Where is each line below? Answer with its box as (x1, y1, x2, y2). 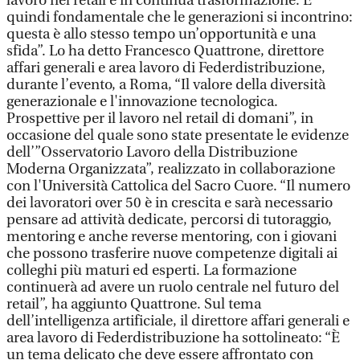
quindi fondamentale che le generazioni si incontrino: (6, 9, 353, 26)
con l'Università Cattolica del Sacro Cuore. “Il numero (6, 178, 350, 194)
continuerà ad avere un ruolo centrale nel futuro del (6, 279, 339, 296)
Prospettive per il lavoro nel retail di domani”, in (6, 110, 313, 127)
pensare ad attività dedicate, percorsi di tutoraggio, (6, 211, 332, 228)
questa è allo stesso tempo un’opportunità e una (6, 26, 316, 43)
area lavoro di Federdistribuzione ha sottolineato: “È (6, 329, 340, 346)
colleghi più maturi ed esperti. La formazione (6, 262, 297, 279)
